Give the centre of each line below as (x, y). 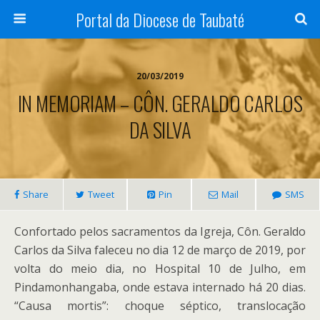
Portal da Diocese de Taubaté (160, 19)
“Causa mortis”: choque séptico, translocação (160, 306)
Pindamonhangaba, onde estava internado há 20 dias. (160, 287)
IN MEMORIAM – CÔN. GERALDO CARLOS (160, 103)
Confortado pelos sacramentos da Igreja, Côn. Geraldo (160, 231)
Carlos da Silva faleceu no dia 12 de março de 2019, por (160, 250)
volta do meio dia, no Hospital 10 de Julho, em (160, 269)
